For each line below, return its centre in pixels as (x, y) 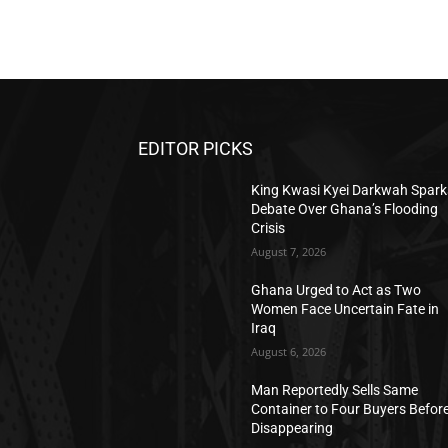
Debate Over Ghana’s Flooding (345, 209)
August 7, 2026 (289, 251)
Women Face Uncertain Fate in (345, 309)
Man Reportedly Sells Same (335, 390)
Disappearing (292, 428)
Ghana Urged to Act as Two (336, 290)
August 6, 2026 (289, 351)
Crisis (268, 228)
